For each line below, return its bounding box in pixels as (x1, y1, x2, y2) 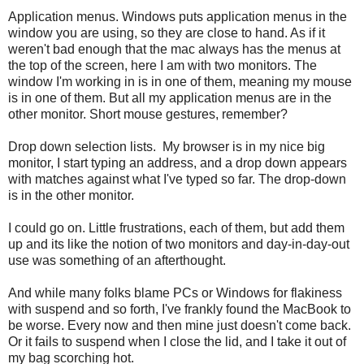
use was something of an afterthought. (8, 253, 226, 268)
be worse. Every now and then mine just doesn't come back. (8, 318, 351, 333)
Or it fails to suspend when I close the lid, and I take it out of (8, 335, 346, 349)
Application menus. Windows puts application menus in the (8, 10, 347, 24)
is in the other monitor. (8, 188, 134, 203)
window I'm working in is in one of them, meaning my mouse (8, 75, 352, 89)
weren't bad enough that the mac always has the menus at (8, 42, 340, 57)
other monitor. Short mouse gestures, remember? (8, 107, 288, 122)
